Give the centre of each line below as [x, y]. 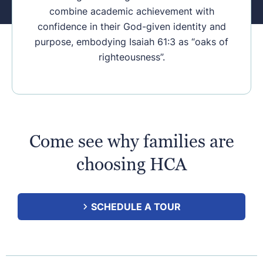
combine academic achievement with [131, 11]
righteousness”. [131, 57]
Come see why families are [131, 141]
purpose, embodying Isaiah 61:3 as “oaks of [131, 42]
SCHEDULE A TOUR [136, 207]
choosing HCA [131, 164]
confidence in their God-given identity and [131, 27]
